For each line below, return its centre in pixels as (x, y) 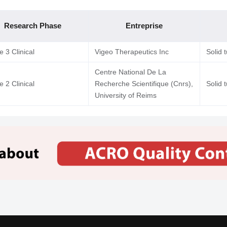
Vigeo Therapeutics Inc (131, 52)
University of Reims (125, 95)
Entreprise (144, 26)
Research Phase (32, 26)
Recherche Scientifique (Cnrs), (144, 84)
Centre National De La (130, 72)
